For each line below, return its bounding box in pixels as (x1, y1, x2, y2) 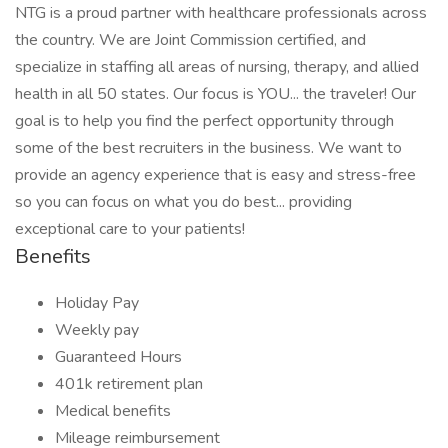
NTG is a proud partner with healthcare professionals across (15, 2, 427, 24)
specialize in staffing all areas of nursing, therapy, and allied (15, 56, 419, 78)
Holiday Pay (55, 292, 139, 314)
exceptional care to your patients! (15, 218, 245, 240)
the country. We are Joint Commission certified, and (15, 29, 366, 51)
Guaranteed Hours (55, 346, 182, 368)
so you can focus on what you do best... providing (15, 191, 352, 213)
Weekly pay (55, 319, 139, 341)
